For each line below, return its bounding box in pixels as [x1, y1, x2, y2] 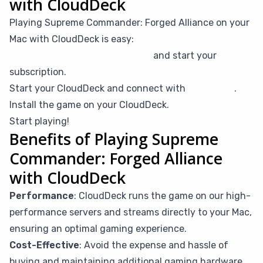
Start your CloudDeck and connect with [9, 83, 188, 94]
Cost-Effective [9, 240, 79, 251]
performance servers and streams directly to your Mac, [9, 207, 252, 218]
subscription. [9, 66, 66, 77]
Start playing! [9, 116, 69, 127]
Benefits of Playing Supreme [9, 129, 218, 150]
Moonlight [188, 83, 232, 94]
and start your [151, 50, 217, 61]
